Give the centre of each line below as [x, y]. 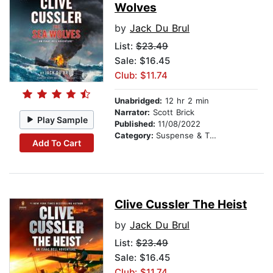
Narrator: [132, 112]
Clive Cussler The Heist [181, 205]
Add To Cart [56, 143]
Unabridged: [138, 101]
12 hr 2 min [186, 101]
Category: [135, 136]
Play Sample [63, 119]
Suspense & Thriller [183, 136]
